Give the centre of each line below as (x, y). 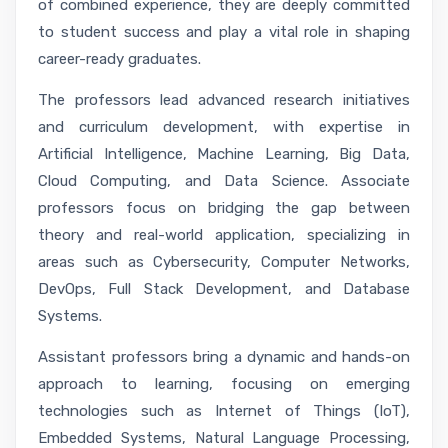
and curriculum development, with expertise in (224, 127)
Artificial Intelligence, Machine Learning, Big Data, (224, 154)
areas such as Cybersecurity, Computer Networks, (224, 262)
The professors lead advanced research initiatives (224, 100)
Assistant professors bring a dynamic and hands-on (224, 357)
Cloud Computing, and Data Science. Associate (224, 181)
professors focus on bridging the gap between (224, 208)
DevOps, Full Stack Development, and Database (224, 289)
